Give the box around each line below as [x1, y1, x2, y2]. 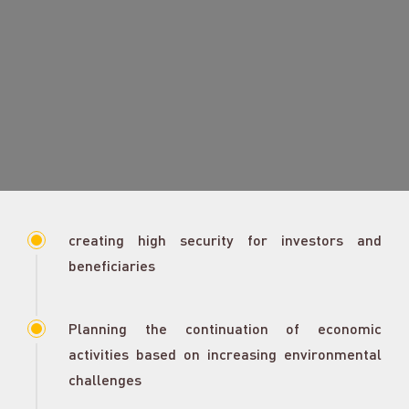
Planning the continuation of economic [68, 320, 382, 337]
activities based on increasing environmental [68, 345, 382, 362]
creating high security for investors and [68, 231, 382, 248]
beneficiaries [68, 257, 155, 274]
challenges [68, 371, 142, 388]
